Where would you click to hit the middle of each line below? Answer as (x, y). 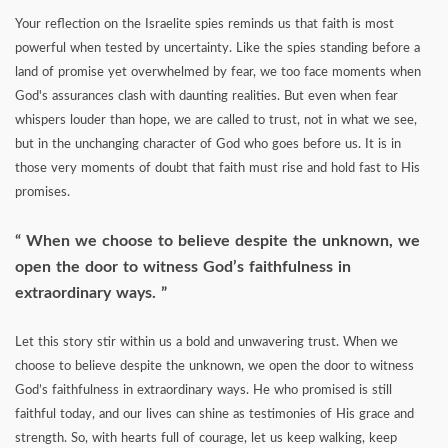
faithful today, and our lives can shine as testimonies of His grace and (214, 415)
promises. (42, 193)
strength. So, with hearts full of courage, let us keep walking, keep (206, 439)
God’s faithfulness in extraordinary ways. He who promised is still (203, 391)
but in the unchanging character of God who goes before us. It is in (208, 145)
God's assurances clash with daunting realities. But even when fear (206, 97)
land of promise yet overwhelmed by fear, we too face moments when (218, 73)
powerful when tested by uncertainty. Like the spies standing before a (217, 49)
